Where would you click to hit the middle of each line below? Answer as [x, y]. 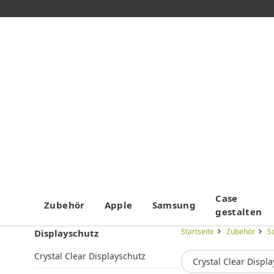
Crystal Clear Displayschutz [90, 256]
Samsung [174, 205]
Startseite [198, 232]
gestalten [239, 212]
